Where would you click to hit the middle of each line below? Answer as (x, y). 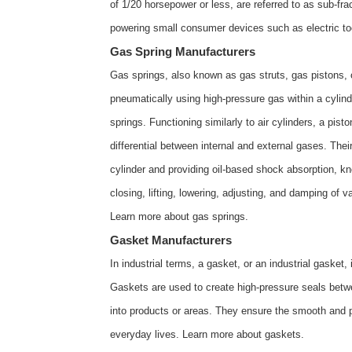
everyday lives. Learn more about (187, 334)
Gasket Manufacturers (171, 240)
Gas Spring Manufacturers (183, 51)
